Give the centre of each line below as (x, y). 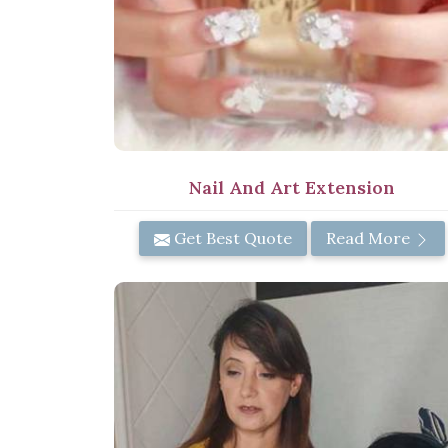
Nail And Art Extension (292, 188)
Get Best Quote (231, 238)
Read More (370, 238)
